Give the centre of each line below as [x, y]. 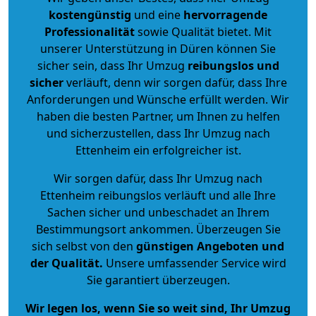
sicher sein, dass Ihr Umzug [112, 65]
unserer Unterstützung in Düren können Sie [158, 48]
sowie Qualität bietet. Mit [203, 31]
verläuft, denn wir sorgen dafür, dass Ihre [175, 82]
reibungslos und [233, 65]
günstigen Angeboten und [209, 246]
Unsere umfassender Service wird [194, 263]
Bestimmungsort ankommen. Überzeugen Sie [158, 229]
